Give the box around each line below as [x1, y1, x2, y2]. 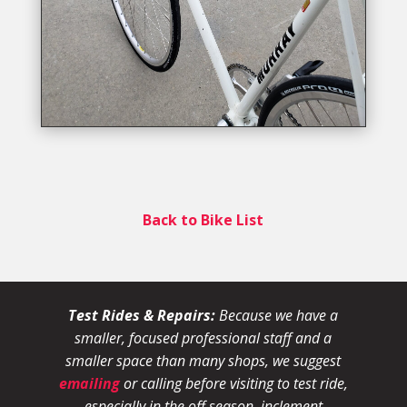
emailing [58, 372, 120, 393]
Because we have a [215, 304, 339, 325]
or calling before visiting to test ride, [119, 372, 348, 393]
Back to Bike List [143, 209, 264, 230]
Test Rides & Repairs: [68, 304, 216, 325]
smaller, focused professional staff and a [74, 327, 333, 348]
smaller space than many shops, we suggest [65, 350, 342, 371]
